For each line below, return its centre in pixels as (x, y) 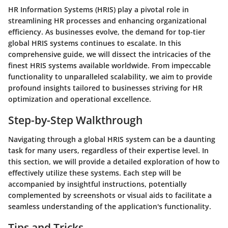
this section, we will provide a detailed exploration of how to (114, 162)
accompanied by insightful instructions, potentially (97, 184)
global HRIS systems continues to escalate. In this (95, 43)
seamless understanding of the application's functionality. (110, 206)
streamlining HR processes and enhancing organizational (107, 20)
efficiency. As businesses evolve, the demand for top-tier (107, 32)
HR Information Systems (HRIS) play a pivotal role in (98, 9)
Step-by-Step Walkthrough (75, 120)
